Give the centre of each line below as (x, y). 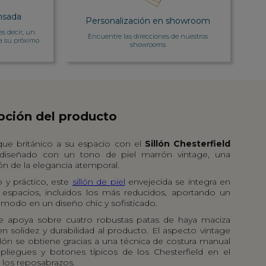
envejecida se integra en (178, 181)
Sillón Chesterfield (187, 143)
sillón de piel (99, 181)
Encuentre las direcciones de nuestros (148, 37)
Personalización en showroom (148, 21)
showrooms (148, 45)
